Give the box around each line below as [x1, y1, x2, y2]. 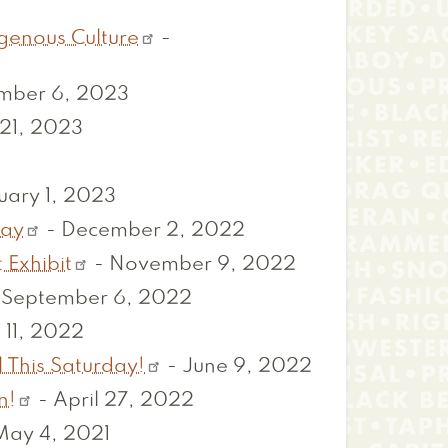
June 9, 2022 [182, 358, 313, 377]
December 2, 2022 [61, 222, 246, 241]
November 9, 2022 [109, 256, 297, 275]
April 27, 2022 [53, 392, 195, 411]
